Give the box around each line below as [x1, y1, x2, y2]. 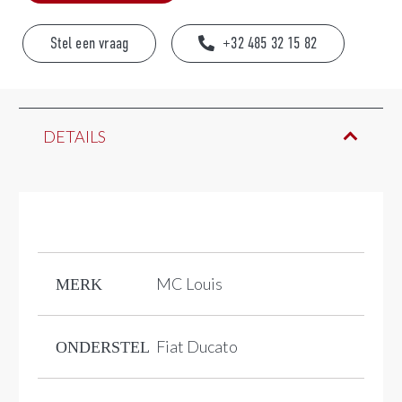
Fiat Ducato [156, 336, 238, 356]
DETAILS [43, 126, 106, 146]
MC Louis [156, 273, 223, 293]
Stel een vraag [49, 33, 129, 52]
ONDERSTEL [56, 337, 150, 356]
